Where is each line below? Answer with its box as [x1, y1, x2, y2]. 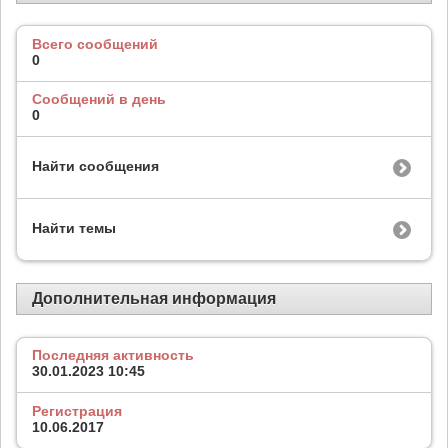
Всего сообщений [32, 35, 158, 52]
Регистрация [32, 402, 122, 419]
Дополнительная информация [32, 289, 276, 307]
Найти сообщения [32, 158, 159, 175]
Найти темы [32, 220, 116, 237]
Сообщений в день [32, 91, 166, 108]
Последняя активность [32, 347, 194, 364]
